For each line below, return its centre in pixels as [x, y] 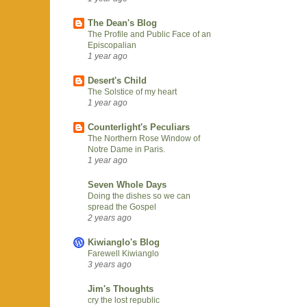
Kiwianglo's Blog [124, 242]
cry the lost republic [124, 300]
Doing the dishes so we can [139, 196]
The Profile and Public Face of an [149, 34]
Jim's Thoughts [121, 288]
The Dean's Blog [122, 23]
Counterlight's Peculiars [139, 127]
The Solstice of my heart [132, 91]
